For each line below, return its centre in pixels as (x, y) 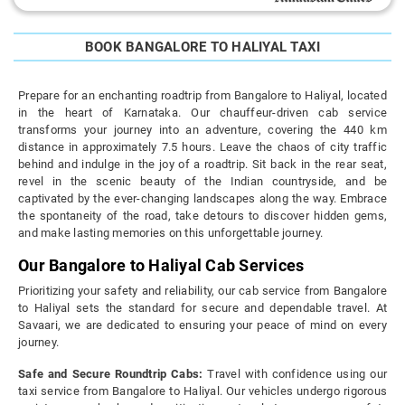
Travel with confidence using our (295, 374)
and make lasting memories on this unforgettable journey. (170, 233)
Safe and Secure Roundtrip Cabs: (111, 374)
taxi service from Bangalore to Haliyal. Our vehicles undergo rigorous (202, 391)
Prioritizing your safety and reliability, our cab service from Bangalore (202, 291)
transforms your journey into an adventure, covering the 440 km (202, 130)
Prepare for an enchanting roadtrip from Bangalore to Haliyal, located (202, 96)
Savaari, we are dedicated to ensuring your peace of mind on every (202, 325)
